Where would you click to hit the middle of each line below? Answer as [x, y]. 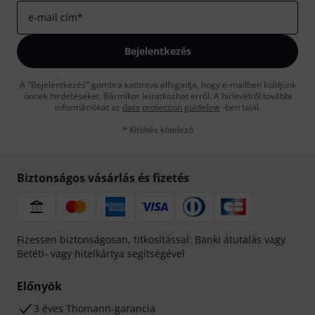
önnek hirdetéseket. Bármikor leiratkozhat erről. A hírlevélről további [157, 96]
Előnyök [39, 287]
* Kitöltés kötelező [157, 130]
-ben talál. [240, 108]
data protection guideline [171, 108]
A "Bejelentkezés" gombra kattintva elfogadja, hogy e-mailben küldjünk [157, 85]
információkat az [88, 108]
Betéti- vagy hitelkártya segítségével [101, 254]
